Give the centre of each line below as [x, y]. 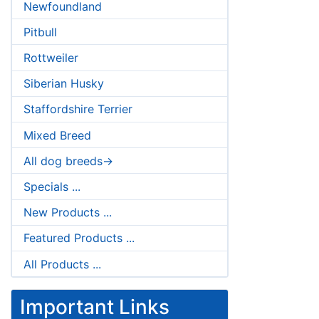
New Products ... [68, 213]
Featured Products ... [79, 238]
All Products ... [62, 264]
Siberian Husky [64, 84]
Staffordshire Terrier [78, 109]
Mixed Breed [57, 135]
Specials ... [52, 186]
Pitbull [40, 32]
